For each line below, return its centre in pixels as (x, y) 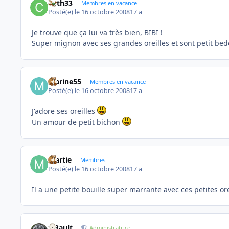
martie (60, 160)
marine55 (65, 81)
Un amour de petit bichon (77, 122)
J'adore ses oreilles (64, 111)
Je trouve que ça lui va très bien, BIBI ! (97, 33)
